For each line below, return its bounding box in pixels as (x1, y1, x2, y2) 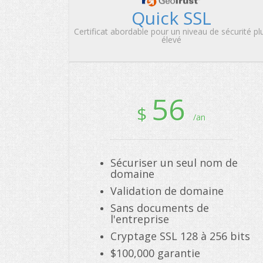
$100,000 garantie (110, 246, 200, 260)
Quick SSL (131, 6, 211, 30)
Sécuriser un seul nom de (110, 156, 238, 170)
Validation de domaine (110, 184, 224, 198)
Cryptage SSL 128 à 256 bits (110, 229, 250, 243)
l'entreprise (110, 212, 169, 226)
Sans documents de (110, 201, 209, 215)
